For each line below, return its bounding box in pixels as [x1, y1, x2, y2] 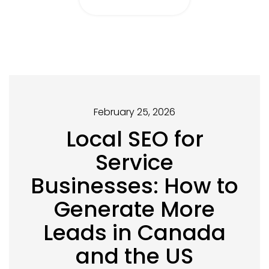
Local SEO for [65, 124, 204, 154]
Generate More [54, 194, 215, 225]
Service [95, 147, 174, 178]
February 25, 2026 [94, 105, 175, 119]
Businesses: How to [31, 171, 238, 201]
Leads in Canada [43, 217, 226, 248]
